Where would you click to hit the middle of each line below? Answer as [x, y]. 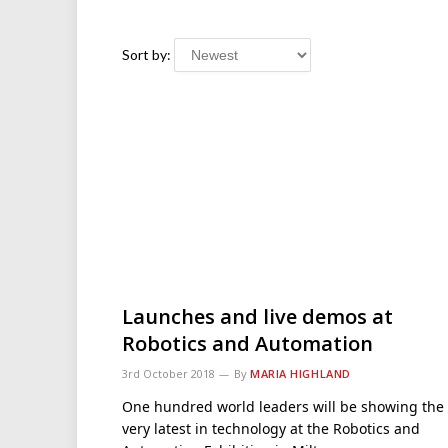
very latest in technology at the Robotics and [271, 429]
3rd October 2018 [168, 374]
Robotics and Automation [247, 344]
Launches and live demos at [257, 317]
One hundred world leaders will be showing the [283, 407]
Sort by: [146, 54]
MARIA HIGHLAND [300, 374]
